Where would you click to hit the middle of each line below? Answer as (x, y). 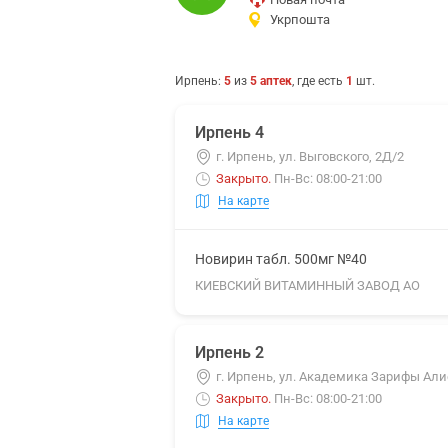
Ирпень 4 (229, 132)
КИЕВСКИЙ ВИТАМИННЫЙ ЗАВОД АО (307, 285)
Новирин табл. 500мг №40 (281, 259)
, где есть (319, 81)
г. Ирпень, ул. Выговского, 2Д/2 (310, 156)
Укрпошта (300, 19)
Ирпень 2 (229, 352)
